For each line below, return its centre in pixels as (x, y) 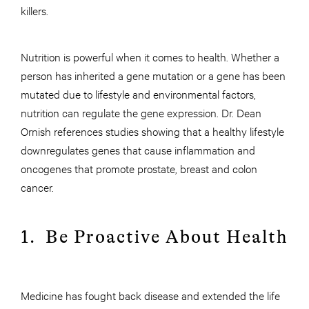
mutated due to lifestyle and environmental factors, (138, 93)
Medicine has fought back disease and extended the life (150, 295)
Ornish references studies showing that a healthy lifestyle (152, 130)
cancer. (37, 186)
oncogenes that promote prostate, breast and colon (139, 168)
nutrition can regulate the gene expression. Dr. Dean (141, 112)
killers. (36, 10)
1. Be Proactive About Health (154, 237)
